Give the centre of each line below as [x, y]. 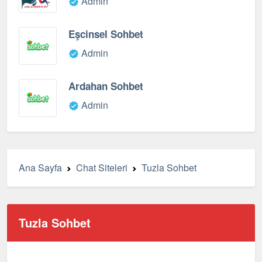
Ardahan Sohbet [106, 86]
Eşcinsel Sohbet [106, 34]
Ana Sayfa [40, 168]
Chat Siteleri [102, 168]
